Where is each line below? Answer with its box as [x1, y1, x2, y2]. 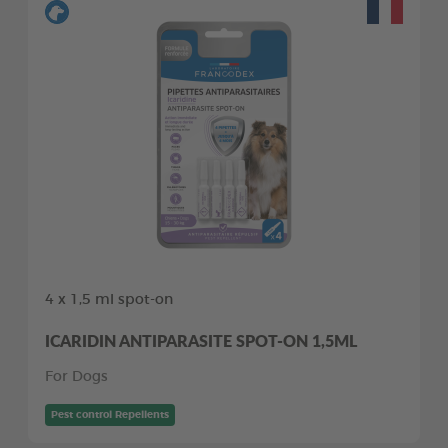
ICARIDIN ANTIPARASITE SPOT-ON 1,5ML [45, 328, 357, 352]
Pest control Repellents [51, 409, 169, 420]
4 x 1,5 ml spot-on [45, 292, 173, 307]
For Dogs [45, 369, 108, 384]
